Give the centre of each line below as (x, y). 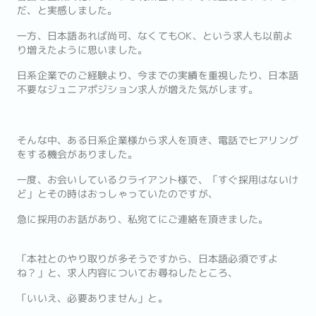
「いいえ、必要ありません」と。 (92, 298)
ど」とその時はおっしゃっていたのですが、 (117, 194)
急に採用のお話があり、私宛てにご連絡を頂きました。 (143, 219)
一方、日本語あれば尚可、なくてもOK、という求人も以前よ (155, 36)
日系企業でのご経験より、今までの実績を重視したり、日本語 (158, 75)
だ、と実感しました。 (67, 11)
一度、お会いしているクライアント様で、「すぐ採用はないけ (158, 180)
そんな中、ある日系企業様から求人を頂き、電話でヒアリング (158, 140)
